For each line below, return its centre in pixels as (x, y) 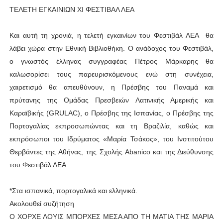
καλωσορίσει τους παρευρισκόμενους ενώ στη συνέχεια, (111, 74)
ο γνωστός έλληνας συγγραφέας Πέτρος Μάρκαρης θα (111, 61)
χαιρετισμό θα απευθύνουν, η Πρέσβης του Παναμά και (111, 87)
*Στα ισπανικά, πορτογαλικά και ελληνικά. (73, 191)
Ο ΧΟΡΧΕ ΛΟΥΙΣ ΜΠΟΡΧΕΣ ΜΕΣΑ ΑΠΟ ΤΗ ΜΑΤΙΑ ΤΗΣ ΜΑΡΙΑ (111, 217)
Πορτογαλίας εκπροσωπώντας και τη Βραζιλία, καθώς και (111, 126)
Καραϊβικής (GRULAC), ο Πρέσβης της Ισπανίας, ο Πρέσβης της (111, 113)
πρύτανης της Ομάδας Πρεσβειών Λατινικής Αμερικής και (111, 100)
